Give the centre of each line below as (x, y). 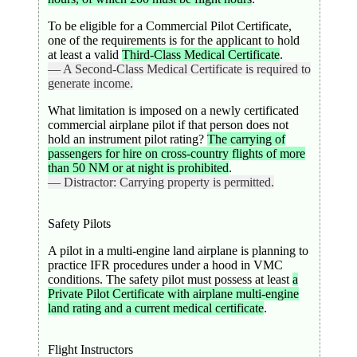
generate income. (90, 83)
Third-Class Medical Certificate (200, 54)
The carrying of (246, 139)
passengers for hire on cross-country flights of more (176, 153)
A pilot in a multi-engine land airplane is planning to (178, 250)
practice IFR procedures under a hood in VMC (165, 265)
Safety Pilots (79, 223)
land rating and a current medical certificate (155, 308)
